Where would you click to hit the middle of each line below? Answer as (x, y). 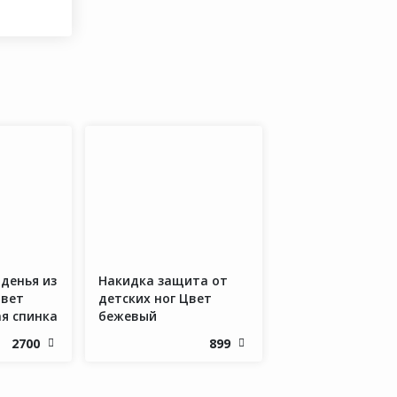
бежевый (128, 316)
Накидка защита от (163, 281)
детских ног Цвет (155, 299)
